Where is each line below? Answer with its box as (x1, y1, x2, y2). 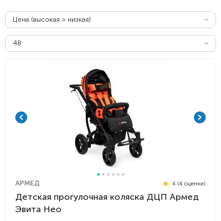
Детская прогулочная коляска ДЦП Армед (15, 191, 199, 202)
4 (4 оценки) (171, 180, 206, 187)
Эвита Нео (15, 204, 62, 215)
